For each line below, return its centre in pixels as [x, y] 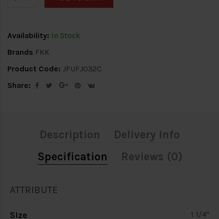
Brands [20, 52]
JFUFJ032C [81, 69]
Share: [19, 85]
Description [70, 135]
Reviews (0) [152, 157]
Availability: [28, 35]
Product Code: [34, 69]
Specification [72, 157]
